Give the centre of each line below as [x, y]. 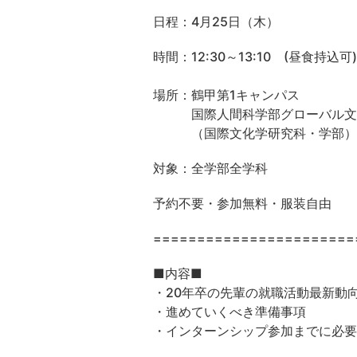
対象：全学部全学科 [210, 168]
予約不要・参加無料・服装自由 [242, 203]
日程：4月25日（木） [216, 21]
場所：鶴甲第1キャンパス [226, 94]
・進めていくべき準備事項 [229, 311]
